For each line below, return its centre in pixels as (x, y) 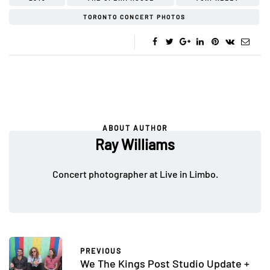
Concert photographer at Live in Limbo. (135, 174)
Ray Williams (135, 145)
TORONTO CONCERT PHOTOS (134, 17)
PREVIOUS (101, 250)
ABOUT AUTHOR (135, 128)
